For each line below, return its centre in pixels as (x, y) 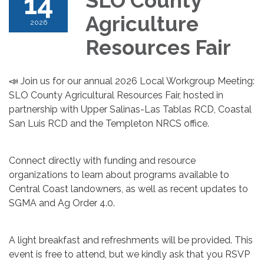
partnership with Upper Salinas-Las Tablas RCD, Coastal (130, 109)
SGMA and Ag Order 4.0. (62, 203)
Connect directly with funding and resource (102, 160)
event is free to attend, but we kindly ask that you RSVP (129, 254)
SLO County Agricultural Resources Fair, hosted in (116, 95)
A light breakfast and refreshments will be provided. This (131, 240)
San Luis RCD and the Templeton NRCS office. (109, 123)
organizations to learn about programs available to (119, 174)
